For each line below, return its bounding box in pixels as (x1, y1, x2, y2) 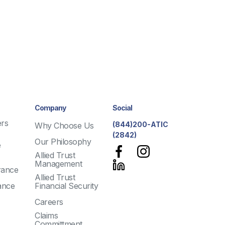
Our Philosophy (35, 137, 91, 147)
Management (35, 159, 82, 169)
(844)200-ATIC (113, 120, 169, 129)
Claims (35, 210, 58, 220)
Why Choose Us (35, 121, 94, 131)
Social (113, 103, 133, 112)
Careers (35, 197, 63, 207)
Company (35, 103, 66, 112)
